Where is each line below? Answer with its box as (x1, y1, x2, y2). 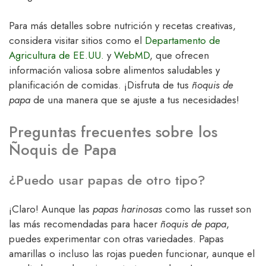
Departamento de (145, 33, 220, 48)
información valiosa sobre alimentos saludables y (9, 63, 220, 78)
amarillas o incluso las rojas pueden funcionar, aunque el (9, 246, 255, 261)
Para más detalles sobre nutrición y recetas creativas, (9, 18, 236, 33)
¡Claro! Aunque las (9, 201, 93, 216)
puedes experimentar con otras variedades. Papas (9, 231, 224, 246)
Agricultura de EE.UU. (9, 48, 104, 63)
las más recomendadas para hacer (9, 216, 160, 231)
